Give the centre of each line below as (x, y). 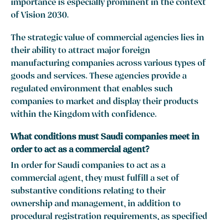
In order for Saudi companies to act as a (88, 166)
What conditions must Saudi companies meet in (105, 138)
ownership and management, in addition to (96, 205)
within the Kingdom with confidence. (84, 115)
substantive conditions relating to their (88, 192)
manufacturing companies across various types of (109, 64)
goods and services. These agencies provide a (99, 77)
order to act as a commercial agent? (80, 151)
